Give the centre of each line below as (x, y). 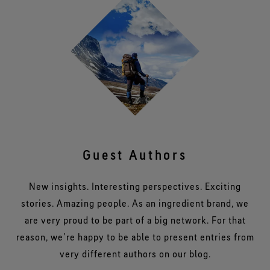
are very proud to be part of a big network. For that (135, 220)
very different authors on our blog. (135, 253)
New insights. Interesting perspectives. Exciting (135, 186)
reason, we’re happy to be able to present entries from (135, 237)
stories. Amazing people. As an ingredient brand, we (135, 203)
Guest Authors (135, 155)
